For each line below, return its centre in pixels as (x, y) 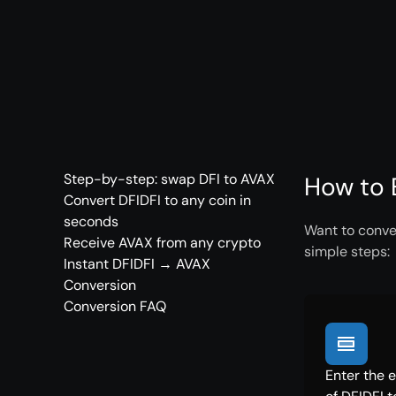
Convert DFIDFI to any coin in (157, 200)
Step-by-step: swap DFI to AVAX (169, 179)
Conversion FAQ (115, 306)
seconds (91, 221)
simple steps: (347, 251)
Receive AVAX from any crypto (162, 243)
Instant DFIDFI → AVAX (137, 264)
